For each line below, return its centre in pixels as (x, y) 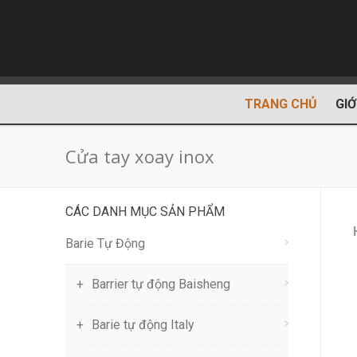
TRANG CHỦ (281, 104)
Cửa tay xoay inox (140, 156)
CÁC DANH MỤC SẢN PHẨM (145, 212)
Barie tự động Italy (143, 325)
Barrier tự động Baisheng (161, 284)
